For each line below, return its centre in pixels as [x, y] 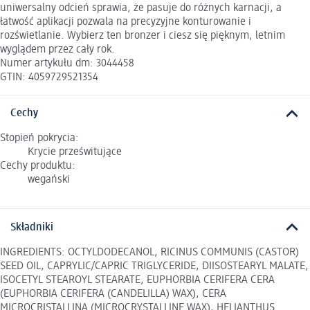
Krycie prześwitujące [75, 153]
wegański [49, 180]
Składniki [32, 227]
